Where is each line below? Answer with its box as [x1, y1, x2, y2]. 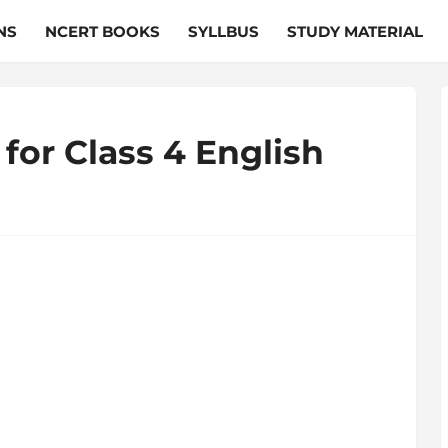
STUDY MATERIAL [286, 21, 423, 41]
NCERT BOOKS [44, 21, 160, 41]
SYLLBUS [187, 21, 259, 41]
